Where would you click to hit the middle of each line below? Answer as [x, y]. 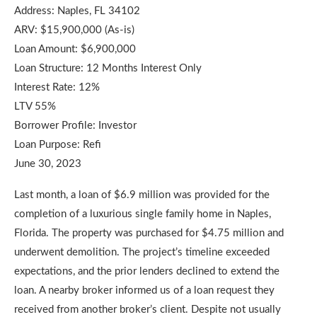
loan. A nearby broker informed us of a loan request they [144, 290]
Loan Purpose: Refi [58, 144]
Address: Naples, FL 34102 [77, 11]
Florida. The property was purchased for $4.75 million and [149, 233]
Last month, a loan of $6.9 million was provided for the [142, 195]
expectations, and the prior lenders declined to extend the [147, 271]
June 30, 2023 [48, 163]
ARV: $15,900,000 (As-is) [74, 30]
